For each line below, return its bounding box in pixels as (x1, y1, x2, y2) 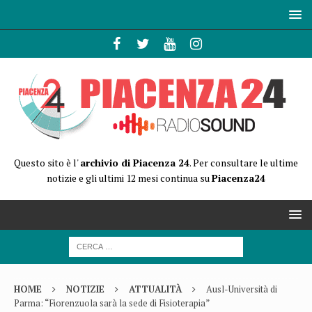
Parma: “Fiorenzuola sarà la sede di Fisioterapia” (14, 297, 210, 309)
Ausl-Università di (206, 283, 277, 295)
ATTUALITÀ (129, 283, 182, 295)
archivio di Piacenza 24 (80, 156, 189, 169)
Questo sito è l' (14, 156, 80, 169)
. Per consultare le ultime (189, 156, 298, 169)
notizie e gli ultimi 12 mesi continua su (47, 171, 212, 185)
